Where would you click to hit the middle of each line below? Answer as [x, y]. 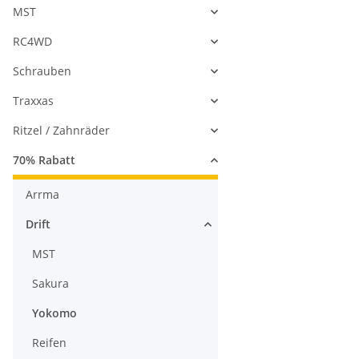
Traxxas [33, 101]
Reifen [49, 343]
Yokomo [54, 313]
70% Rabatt [44, 160]
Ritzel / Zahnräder [61, 131]
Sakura [50, 284]
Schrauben [42, 71]
